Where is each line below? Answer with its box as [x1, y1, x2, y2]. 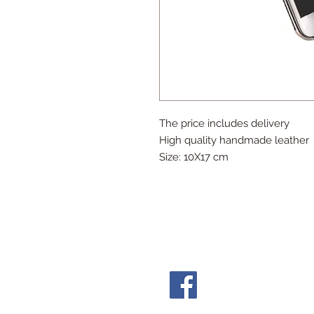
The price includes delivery [159, 117, 289, 130]
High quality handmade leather [159, 134, 309, 147]
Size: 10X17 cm [159, 151, 228, 164]
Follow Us [142, 223, 231, 245]
